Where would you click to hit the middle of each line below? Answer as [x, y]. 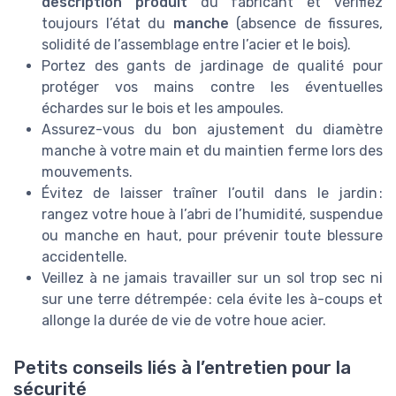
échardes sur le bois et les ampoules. [163, 109]
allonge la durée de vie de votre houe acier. [184, 321]
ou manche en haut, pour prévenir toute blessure [212, 236]
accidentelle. [84, 257]
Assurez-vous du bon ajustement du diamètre [212, 130]
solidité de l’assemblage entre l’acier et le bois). [196, 45]
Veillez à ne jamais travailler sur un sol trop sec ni [212, 278]
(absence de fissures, [305, 24]
